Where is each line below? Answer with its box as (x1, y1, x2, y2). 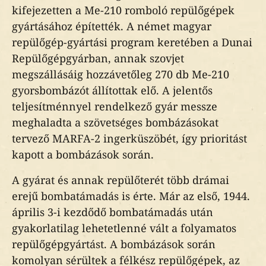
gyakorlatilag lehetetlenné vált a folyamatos (12, 221, 236, 235)
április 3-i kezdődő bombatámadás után (12, 205, 213, 219)
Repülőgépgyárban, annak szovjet (12, 51, 184, 65)
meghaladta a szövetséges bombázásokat (12, 115, 218, 129)
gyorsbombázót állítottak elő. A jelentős (12, 83, 213, 97)
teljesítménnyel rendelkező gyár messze (12, 99, 217, 113)
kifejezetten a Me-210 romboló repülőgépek (12, 3, 235, 17)
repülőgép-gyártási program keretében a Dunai (12, 35, 252, 49)
